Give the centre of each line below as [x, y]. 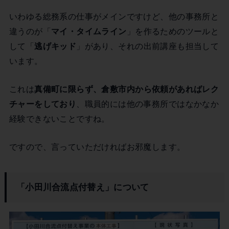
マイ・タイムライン [89, 31]
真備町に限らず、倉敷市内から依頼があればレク [127, 89]
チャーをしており [43, 104]
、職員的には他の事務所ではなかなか [148, 104]
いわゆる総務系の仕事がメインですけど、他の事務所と [114, 16]
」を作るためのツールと [173, 31]
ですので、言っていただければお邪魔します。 [97, 147]
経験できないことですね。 [59, 118]
